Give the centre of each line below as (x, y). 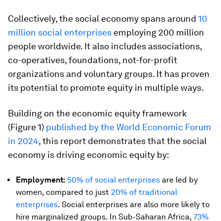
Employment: (40, 180)
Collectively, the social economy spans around (103, 18)
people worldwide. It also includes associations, (105, 46)
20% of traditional (143, 192)
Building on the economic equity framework (97, 113)
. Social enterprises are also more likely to (134, 204)
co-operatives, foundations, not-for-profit (92, 60)
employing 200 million (158, 32)
